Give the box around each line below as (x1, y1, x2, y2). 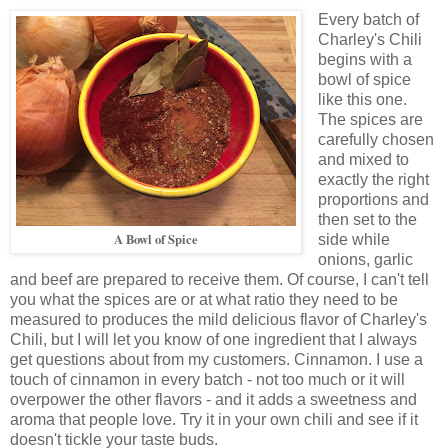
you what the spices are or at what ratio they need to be (10, 290, 398, 308)
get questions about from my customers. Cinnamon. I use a (10, 350, 423, 368)
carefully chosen (317, 130, 434, 148)
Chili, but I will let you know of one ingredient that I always (10, 330, 417, 348)
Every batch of (317, 10, 419, 28)
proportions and (317, 190, 429, 208)
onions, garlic (317, 250, 413, 268)
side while (317, 230, 390, 248)
